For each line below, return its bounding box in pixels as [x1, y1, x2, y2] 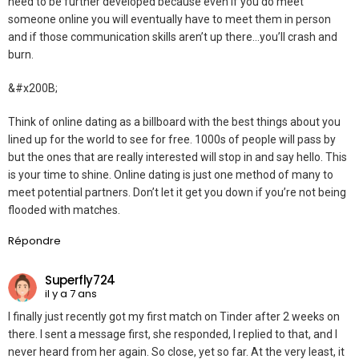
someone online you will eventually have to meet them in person [8, 13, 331, 26]
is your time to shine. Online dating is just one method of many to [8, 168, 333, 182]
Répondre [8, 233, 61, 249]
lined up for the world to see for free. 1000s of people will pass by [8, 133, 336, 147]
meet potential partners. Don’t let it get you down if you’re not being [8, 186, 346, 200]
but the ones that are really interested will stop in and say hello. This [8, 151, 347, 164]
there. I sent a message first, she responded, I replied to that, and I [8, 328, 337, 341]
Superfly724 [45, 271, 115, 288]
